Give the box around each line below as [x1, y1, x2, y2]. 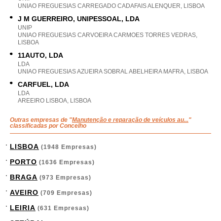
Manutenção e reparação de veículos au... [72, 116, 188, 123]
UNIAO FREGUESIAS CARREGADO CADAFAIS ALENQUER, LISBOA [18, 2, 205, 9]
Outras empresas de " [10, 116, 72, 123]
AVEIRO [10, 188, 38, 196]
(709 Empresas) [38, 189, 92, 196]
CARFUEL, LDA [18, 80, 69, 88]
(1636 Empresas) [37, 159, 95, 166]
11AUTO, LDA [18, 51, 63, 59]
